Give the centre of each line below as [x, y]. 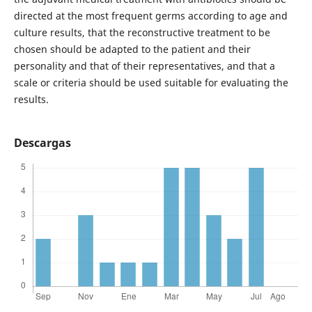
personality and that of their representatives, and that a [144, 65]
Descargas [42, 142]
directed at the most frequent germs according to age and [150, 15]
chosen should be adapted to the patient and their [132, 49]
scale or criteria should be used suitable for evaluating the [151, 82]
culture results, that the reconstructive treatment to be [142, 32]
